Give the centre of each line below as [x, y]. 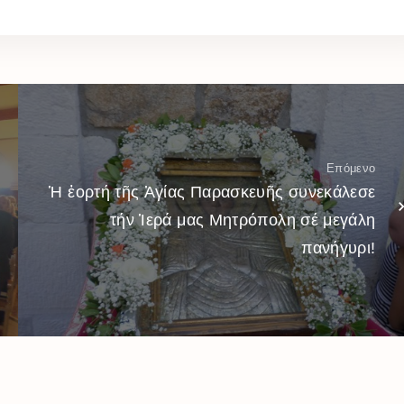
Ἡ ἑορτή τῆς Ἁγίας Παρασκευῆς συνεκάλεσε [212, 192]
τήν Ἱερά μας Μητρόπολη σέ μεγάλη [243, 220]
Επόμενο [351, 168]
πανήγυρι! [339, 248]
